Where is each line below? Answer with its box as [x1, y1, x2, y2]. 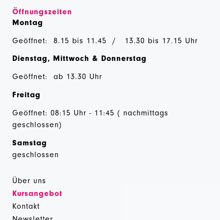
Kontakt [12, 201, 40, 211]
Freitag [12, 90, 41, 99]
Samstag [12, 138, 50, 147]
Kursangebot [12, 189, 62, 198]
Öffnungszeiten [12, 7, 72, 16]
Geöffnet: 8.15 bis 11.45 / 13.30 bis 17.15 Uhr [12, 36, 198, 45]
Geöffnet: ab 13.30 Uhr [12, 72, 102, 82]
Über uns [12, 176, 46, 185]
